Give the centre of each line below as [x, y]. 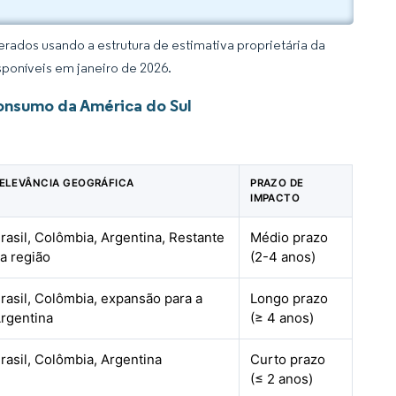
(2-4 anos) [283, 257]
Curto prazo [288, 359]
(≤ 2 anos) [282, 379]
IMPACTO [275, 198]
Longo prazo [289, 298]
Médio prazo [289, 237]
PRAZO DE [277, 183]
